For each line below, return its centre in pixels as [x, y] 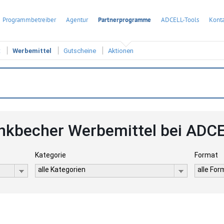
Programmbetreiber [29, 20]
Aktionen [121, 51]
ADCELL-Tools [180, 20]
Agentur [77, 20]
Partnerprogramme [124, 20]
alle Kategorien [61, 169]
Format [206, 155]
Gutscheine [80, 51]
